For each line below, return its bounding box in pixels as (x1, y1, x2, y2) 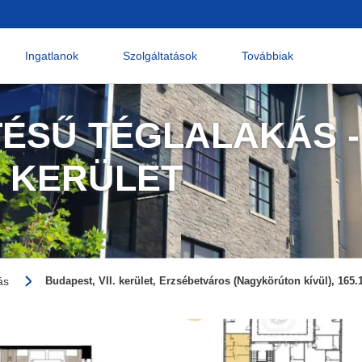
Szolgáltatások (122, 48, 197, 62)
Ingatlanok (24, 48, 78, 62)
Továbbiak (242, 48, 294, 62)
